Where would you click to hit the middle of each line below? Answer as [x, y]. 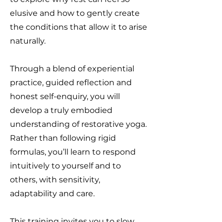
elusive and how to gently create [75, 13]
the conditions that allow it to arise [79, 27]
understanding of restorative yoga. [78, 124]
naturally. [28, 41]
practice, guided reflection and [71, 83]
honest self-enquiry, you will [65, 96]
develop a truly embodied [61, 110]
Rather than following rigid [63, 138]
